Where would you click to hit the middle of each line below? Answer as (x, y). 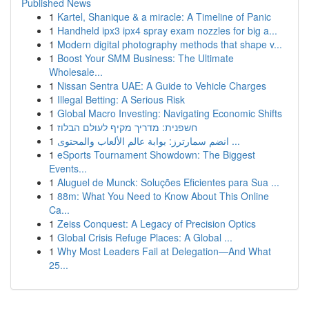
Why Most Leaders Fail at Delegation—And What (164, 251)
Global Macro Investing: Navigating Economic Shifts (170, 113)
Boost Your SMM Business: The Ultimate (146, 58)
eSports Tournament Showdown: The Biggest (156, 154)
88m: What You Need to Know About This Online (163, 196)
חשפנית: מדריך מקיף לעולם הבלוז (127, 127)
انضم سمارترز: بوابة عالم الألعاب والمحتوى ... (235, 141)
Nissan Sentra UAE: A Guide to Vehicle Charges (162, 86)
